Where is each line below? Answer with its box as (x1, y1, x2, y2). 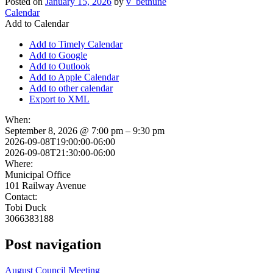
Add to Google (29, 49, 87, 60)
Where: (5, 158, 33, 169)
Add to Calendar (5, 18, 69, 29)
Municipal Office (5, 169, 71, 180)
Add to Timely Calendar (29, 38, 122, 49)
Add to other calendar (29, 82, 113, 93)
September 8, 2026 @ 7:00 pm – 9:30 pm (5, 125, 165, 136)
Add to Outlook (29, 60, 90, 71)
